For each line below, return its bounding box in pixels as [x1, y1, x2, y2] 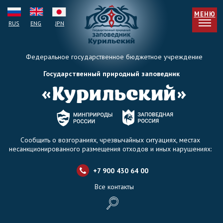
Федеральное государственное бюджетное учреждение [25, 52, 203, 61]
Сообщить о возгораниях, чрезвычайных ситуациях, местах [20, 135, 200, 144]
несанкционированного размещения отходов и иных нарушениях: [9, 144, 212, 153]
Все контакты [94, 182, 134, 191]
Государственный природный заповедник [43, 69, 180, 78]
